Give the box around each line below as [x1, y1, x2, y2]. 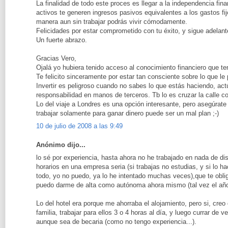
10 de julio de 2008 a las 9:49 [36, 122, 123, 130]
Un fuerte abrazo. [36, 36, 87, 44]
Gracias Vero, [36, 54, 76, 63]
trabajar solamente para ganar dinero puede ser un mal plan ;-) [36, 109, 219, 118]
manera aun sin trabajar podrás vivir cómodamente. [36, 18, 187, 26]
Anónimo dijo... [36, 141, 85, 149]
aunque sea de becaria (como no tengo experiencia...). [36, 217, 196, 225]
